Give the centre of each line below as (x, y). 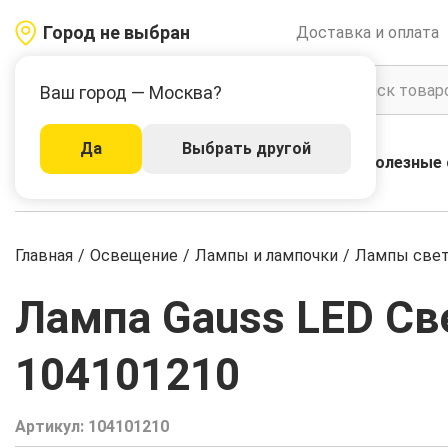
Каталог (123, 163)
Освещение (134, 255)
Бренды (318, 162)
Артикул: (51, 426)
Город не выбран (116, 32)
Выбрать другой (246, 148)
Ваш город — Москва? (131, 92)
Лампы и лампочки (266, 255)
